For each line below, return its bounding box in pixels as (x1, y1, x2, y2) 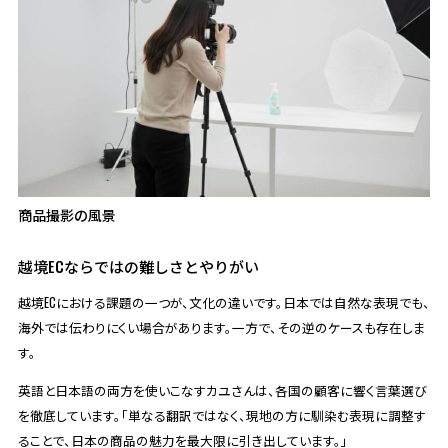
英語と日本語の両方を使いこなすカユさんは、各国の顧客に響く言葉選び (17, 380, 427, 400)
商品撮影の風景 (17, 204, 116, 226)
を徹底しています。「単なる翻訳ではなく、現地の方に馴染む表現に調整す (17, 405, 426, 425)
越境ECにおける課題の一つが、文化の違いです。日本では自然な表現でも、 (17, 292, 430, 312)
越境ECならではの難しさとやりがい (17, 255, 259, 278)
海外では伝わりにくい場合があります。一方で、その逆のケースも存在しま (17, 317, 425, 337)
